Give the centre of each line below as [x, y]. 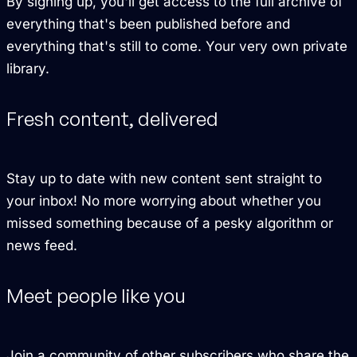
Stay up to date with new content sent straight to [164, 178]
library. [28, 68]
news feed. [42, 245]
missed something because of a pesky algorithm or [170, 223]
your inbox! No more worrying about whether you [164, 200]
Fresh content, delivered [112, 118]
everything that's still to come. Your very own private [177, 46]
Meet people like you [96, 295]
